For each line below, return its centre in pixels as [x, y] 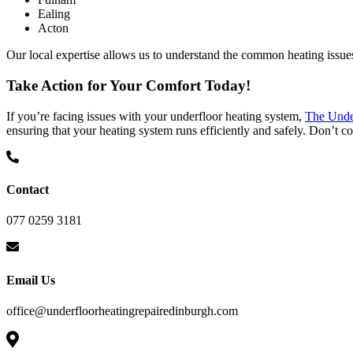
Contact [28, 190]
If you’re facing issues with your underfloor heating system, [156, 116]
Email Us [31, 280]
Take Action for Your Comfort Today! [128, 86]
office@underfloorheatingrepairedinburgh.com [122, 310]
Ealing [54, 14]
